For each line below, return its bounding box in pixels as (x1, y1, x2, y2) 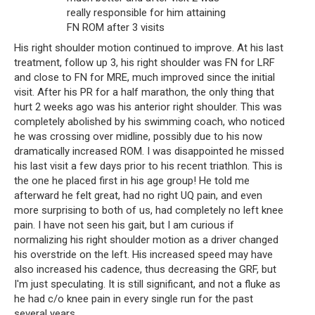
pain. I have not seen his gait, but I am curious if (14, 218, 234, 231)
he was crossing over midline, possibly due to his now (14, 129, 262, 143)
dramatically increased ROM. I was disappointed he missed (14, 144, 284, 157)
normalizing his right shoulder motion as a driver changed (14, 233, 278, 246)
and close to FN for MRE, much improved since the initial (14, 70, 275, 84)
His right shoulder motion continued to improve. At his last (14, 41, 283, 54)
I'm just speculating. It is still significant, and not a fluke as (14, 277, 281, 290)
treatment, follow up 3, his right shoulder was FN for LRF (14, 56, 275, 69)
